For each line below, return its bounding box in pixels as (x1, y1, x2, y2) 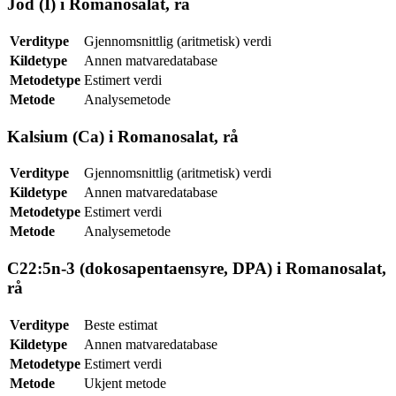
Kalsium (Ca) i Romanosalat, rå (7, 126, 239, 146)
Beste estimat (84, 316, 157, 332)
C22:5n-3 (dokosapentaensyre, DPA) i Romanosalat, (7, 259, 386, 278)
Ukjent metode (84, 375, 166, 391)
